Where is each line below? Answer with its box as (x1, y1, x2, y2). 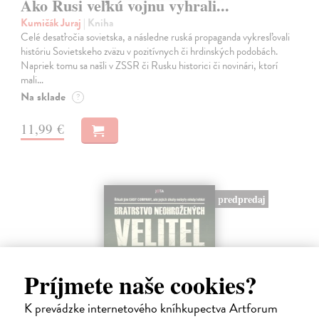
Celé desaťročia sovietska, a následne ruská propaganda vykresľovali (21, 28, 291, 45)
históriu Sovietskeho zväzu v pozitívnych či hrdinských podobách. (21, 43, 278, 59)
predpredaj (217, 191, 266, 206)
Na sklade (21, 88, 66, 105)
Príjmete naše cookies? (23, 266, 257, 303)
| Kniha (83, 14, 114, 31)
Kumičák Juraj (21, 14, 84, 31)
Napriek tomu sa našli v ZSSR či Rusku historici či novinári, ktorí (21, 57, 278, 73)
